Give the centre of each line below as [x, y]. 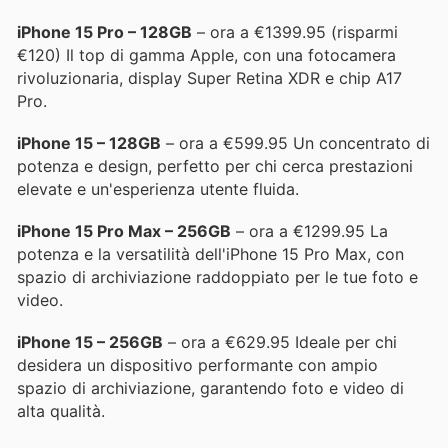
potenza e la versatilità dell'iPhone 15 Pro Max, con [210, 254]
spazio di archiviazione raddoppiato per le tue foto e [217, 277]
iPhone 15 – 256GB [90, 342]
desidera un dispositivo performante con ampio [197, 365]
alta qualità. [61, 411]
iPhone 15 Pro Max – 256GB [124, 231]
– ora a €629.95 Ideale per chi [280, 342]
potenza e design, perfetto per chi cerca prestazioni [215, 165]
